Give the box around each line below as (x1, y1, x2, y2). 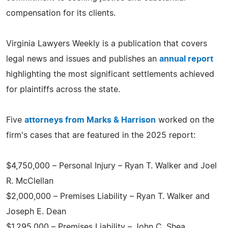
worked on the (156, 116, 214, 124)
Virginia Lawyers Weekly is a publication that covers (6, 39, 207, 48)
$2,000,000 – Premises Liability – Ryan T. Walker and (6, 192, 210, 201)
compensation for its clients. (6, 9, 116, 17)
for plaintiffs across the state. (6, 85, 120, 94)
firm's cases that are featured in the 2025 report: (6, 131, 195, 139)
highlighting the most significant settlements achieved (6, 70, 214, 78)
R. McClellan (6, 177, 53, 185)
